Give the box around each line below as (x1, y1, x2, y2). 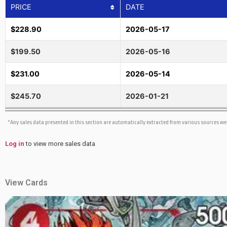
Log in (5, 140, 24, 148)
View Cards (5, 177, 48, 187)
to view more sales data (24, 140, 95, 148)
